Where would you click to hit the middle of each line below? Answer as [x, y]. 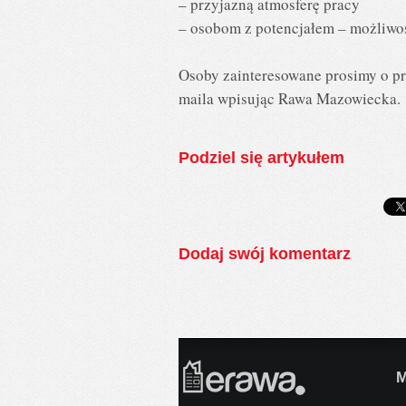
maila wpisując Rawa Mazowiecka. [290, 98]
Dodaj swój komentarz [265, 254]
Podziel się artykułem [261, 158]
